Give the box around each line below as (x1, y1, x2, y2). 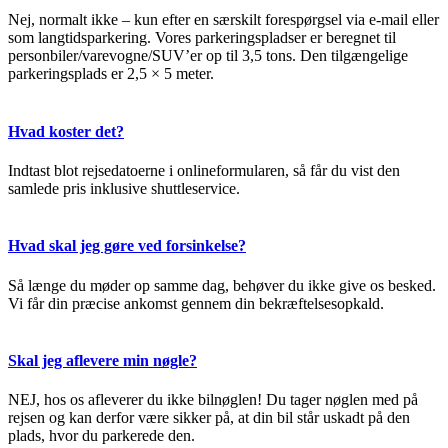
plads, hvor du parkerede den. (8, 427, 195, 445)
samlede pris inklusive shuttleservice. (8, 180, 240, 197)
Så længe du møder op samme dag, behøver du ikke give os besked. (8, 276, 436, 294)
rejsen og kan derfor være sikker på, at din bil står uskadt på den (8, 409, 410, 427)
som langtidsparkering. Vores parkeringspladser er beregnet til (8, 29, 396, 47)
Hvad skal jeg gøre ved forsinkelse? (8, 237, 246, 255)
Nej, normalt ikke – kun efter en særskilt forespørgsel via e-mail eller (8, 11, 439, 29)
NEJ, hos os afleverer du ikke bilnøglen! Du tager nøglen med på (8, 391, 418, 409)
